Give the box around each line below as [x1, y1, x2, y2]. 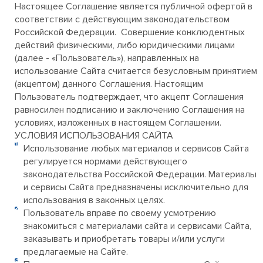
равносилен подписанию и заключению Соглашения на [15, 104, 245, 116]
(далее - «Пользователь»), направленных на [15, 52, 199, 64]
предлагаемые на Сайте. [23, 246, 128, 258]
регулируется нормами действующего [23, 156, 187, 167]
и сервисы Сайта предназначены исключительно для [23, 181, 248, 193]
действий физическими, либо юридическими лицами [15, 39, 235, 51]
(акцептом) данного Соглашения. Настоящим [15, 78, 203, 90]
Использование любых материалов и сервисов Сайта [23, 143, 249, 154]
